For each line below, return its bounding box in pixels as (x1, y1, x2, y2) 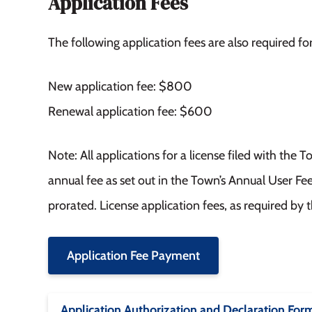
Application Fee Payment (66, 247, 200, 263)
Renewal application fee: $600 (47, 103, 212, 119)
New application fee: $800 (47, 78, 192, 94)
